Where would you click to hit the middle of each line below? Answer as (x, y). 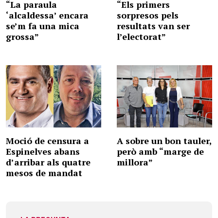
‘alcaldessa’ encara (47, 15)
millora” (135, 162)
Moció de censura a (47, 140)
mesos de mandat (44, 173)
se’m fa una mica (43, 26)
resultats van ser (153, 26)
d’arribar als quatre (48, 162)
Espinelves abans (43, 151)
